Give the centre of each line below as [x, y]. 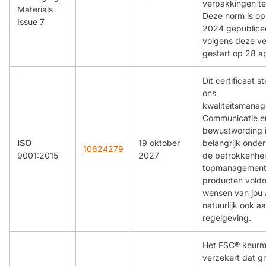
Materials [35, 9]
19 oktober [159, 143]
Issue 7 [31, 22]
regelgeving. [227, 218]
